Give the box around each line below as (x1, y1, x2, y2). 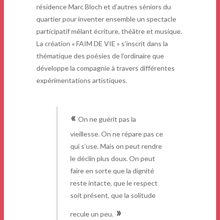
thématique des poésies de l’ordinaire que (36, 52, 164, 60)
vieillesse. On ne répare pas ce (70, 130, 163, 138)
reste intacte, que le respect (70, 179, 158, 188)
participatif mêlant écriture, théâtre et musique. (36, 27, 182, 36)
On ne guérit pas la (78, 115, 136, 124)
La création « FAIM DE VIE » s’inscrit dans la (36, 39, 168, 48)
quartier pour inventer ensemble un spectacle (36, 15, 176, 24)
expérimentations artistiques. (36, 76, 127, 85)
